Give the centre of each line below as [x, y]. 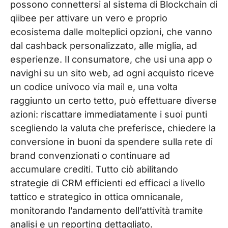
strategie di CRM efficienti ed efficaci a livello [108, 183]
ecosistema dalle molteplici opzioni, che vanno [111, 32]
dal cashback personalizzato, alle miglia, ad [104, 45]
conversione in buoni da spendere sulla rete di [111, 141]
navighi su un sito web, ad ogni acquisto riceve [112, 73]
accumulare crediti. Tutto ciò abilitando [94, 169]
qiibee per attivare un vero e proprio [89, 18]
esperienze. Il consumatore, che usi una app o [111, 59]
